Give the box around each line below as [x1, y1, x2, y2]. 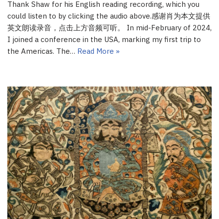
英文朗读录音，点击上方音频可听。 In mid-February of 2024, [7, 23, 212, 33]
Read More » [77, 46, 120, 56]
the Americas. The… [7, 46, 77, 56]
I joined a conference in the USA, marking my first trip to [7, 35, 201, 44]
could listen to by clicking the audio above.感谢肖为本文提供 [7, 11, 210, 21]
